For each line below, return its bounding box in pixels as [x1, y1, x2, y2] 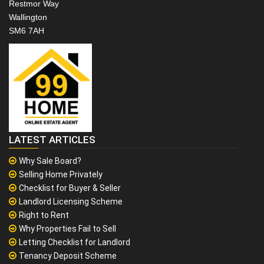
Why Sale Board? [19, 156, 81, 166]
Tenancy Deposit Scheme [19, 251, 117, 261]
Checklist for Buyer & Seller [19, 183, 121, 193]
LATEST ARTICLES [9, 134, 95, 146]
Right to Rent [19, 210, 69, 220]
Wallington [9, 12, 47, 22]
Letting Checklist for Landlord [19, 237, 130, 247]
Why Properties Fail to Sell [19, 224, 116, 234]
